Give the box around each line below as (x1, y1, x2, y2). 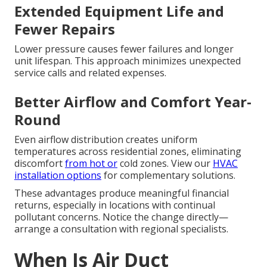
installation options (14, 169, 101, 182)
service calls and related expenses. (14, 66, 166, 80)
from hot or (65, 157, 117, 170)
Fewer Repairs (14, 19, 115, 39)
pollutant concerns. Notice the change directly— (14, 210, 228, 224)
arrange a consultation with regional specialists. (14, 222, 228, 236)
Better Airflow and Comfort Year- (14, 92, 252, 112)
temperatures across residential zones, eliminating (14, 145, 241, 159)
